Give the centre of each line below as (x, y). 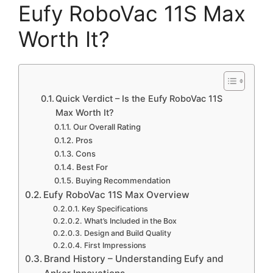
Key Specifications (115, 208)
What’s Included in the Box (130, 221)
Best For (92, 167)
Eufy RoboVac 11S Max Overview (117, 194)
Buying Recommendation (123, 180)
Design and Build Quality (127, 233)
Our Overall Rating (107, 126)
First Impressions (115, 245)
